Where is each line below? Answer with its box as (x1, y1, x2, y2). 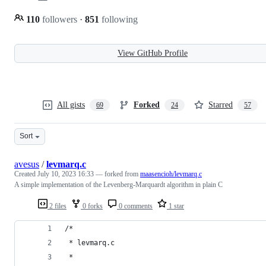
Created (14, 169, 37, 178)
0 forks (81, 201, 103, 210)
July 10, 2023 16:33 (37, 169, 94, 178)
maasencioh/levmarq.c (140, 169, 202, 178)
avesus (14, 159, 39, 169)
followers (40, 14, 80, 24)
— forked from (96, 169, 140, 178)
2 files (47, 201, 66, 210)
